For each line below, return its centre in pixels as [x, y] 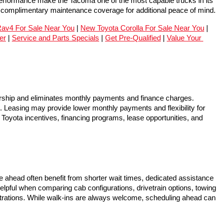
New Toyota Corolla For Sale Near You [142, 28]
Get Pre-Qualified [133, 38]
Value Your [184, 38]
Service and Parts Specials [55, 38]
